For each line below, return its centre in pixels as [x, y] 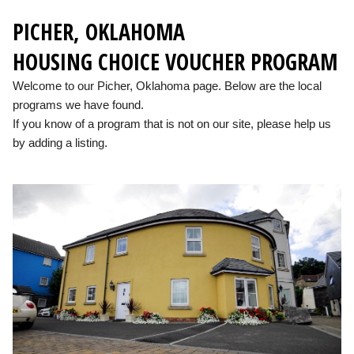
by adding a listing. [60, 142]
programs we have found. [78, 104]
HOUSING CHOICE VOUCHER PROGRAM [175, 61]
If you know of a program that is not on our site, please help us [172, 123]
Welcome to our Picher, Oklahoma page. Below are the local [167, 85]
